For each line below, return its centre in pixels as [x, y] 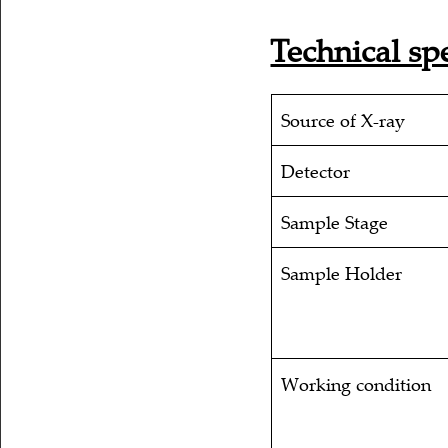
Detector [316, 171]
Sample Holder [342, 273]
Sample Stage [335, 222]
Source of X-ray [343, 120]
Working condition [356, 384]
